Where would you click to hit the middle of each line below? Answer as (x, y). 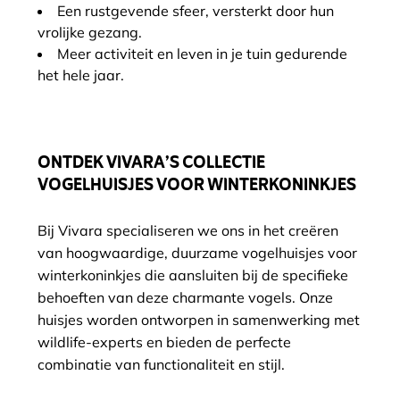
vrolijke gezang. (90, 32)
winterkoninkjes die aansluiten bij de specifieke (193, 275)
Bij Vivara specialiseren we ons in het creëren (188, 230)
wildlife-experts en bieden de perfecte (164, 342)
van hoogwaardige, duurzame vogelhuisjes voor (197, 253)
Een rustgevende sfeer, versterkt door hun (196, 11)
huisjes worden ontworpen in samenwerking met (199, 320)
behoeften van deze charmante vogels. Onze (185, 297)
